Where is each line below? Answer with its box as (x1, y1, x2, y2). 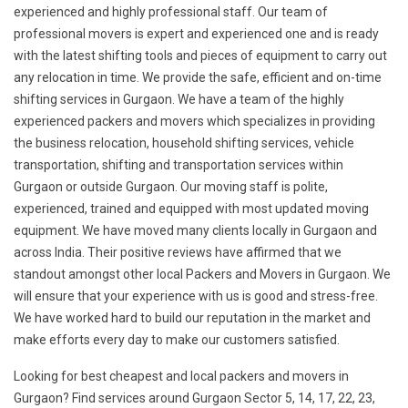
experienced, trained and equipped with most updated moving (14, 201, 369, 217)
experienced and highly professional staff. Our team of (14, 5, 328, 20)
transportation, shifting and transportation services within (14, 158, 343, 173)
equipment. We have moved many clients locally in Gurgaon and (14, 223, 377, 239)
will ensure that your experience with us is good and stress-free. (14, 289, 378, 304)
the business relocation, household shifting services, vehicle (14, 136, 354, 151)
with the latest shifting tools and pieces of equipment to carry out (14, 48, 387, 64)
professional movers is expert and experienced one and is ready (14, 26, 379, 42)
